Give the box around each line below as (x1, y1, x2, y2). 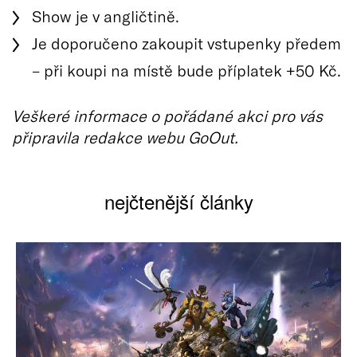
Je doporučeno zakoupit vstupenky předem (32, 33, 341, 53)
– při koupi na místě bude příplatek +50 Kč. (32, 60, 341, 80)
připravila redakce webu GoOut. (12, 127, 238, 147)
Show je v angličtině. (32, 6, 179, 25)
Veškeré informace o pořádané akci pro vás (12, 105, 323, 125)
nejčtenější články (104, 186, 253, 215)
